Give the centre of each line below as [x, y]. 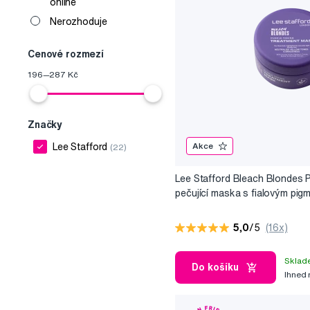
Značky [45, 125]
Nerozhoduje [79, 22]
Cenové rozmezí [66, 54]
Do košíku [216, 267]
